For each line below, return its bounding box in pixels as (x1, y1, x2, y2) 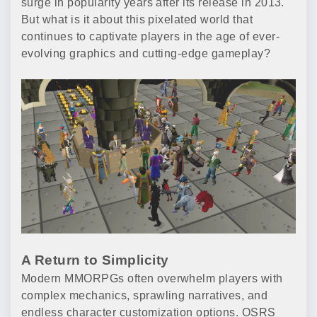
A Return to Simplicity (21, 253, 169, 268)
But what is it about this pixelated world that (21, 13, 253, 25)
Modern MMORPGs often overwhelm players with (21, 272, 283, 285)
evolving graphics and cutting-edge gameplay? (21, 47, 271, 59)
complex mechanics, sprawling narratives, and (21, 289, 268, 302)
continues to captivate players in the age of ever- (21, 30, 280, 42)
